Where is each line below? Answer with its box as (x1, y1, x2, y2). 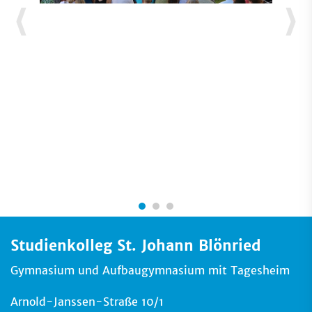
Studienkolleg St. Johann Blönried (10, 237, 261, 256)
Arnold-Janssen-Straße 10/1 (10, 295, 164, 309)
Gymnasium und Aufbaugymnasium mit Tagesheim (10, 263, 290, 278)
